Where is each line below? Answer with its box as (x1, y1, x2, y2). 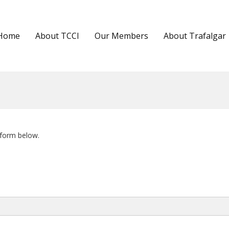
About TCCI (35, 30, 79, 41)
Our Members (95, 30, 148, 41)
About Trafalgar (164, 30, 226, 41)
